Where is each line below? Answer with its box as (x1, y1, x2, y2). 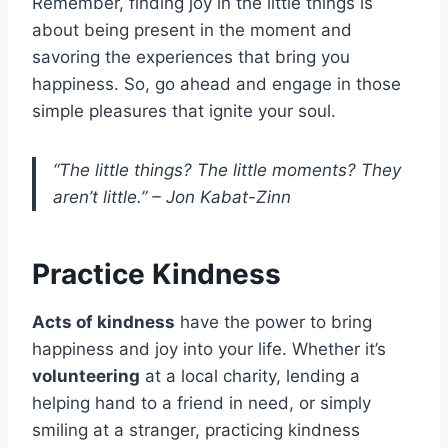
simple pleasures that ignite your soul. (32, 100, 336, 121)
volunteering (32, 365, 140, 386)
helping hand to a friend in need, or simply (32, 392, 371, 413)
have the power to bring (175, 311, 372, 332)
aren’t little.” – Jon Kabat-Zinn (53, 186, 291, 207)
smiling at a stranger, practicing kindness (32, 419, 360, 440)
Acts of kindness (32, 311, 175, 332)
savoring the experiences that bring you (32, 46, 350, 67)
